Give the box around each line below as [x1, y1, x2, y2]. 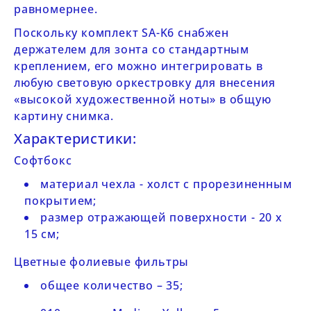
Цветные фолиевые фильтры [14, 254, 190, 269]
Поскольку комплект [14, 25, 142, 40]
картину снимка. [14, 108, 115, 124]
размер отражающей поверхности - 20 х [40, 210, 283, 225]
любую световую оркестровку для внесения [14, 75, 276, 90]
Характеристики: [14, 129, 137, 148]
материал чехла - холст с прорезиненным [40, 176, 292, 192]
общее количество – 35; [40, 278, 183, 293]
